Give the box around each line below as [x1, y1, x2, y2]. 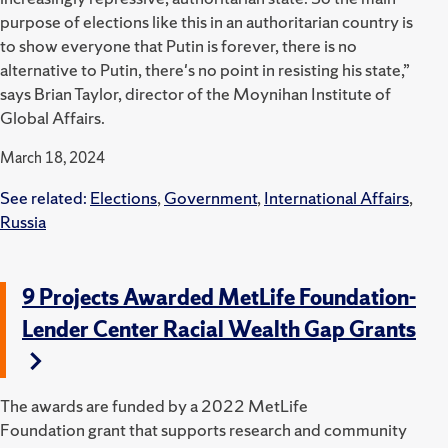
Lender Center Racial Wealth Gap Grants [22, 314, 416, 344]
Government [164, 185, 257, 209]
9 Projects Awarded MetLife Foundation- [22, 282, 416, 312]
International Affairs [264, 185, 409, 209]
